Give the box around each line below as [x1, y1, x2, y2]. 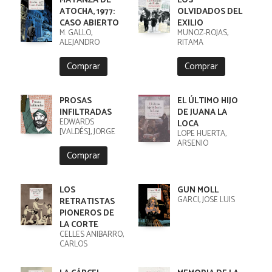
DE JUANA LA [177, 106, 227, 120]
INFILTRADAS [59, 106, 112, 120]
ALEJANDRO [59, 36, 100, 49]
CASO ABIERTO [59, 16, 119, 30]
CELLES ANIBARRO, [59, 228, 124, 241]
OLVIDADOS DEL [177, 5, 242, 19]
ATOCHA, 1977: [59, 5, 115, 19]
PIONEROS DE [59, 206, 114, 220]
